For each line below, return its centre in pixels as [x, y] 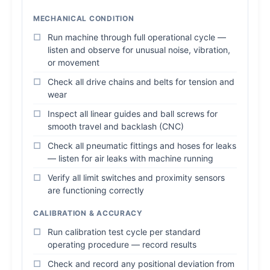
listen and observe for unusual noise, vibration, [139, 50]
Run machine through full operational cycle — [137, 37]
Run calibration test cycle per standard [124, 232]
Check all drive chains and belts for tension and [141, 82]
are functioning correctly [96, 190]
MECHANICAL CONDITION [84, 18]
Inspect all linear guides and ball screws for [133, 114]
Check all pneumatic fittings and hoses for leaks [142, 146]
